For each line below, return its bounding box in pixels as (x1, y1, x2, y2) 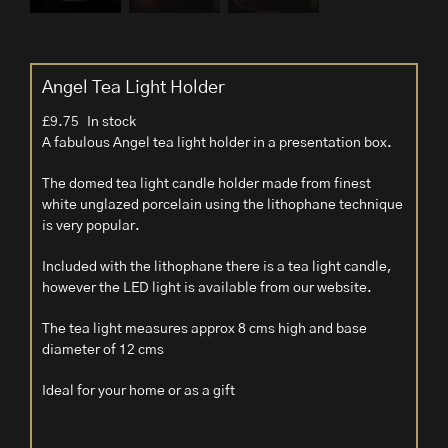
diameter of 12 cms (42, 343, 164, 358)
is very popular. (42, 219, 140, 234)
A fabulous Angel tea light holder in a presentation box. (42, 136, 392, 151)
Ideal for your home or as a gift (42, 384, 235, 399)
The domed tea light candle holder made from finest (42, 177, 371, 192)
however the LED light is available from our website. (42, 281, 372, 296)
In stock (87, 115, 136, 130)
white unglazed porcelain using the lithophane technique (42, 198, 403, 213)
